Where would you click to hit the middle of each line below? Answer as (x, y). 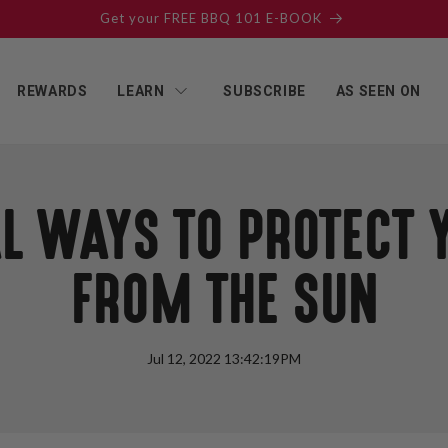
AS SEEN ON (378, 90)
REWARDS (52, 90)
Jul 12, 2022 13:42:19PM (224, 358)
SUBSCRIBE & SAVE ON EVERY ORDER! (210, 18)
